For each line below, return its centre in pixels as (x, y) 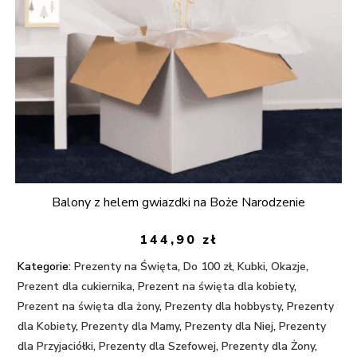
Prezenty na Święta (126, 266)
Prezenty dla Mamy (131, 326)
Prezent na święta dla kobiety (216, 286)
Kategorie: (45, 266)
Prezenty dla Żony (269, 346)
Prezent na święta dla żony (89, 306)
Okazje (289, 266)
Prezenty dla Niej (229, 326)
